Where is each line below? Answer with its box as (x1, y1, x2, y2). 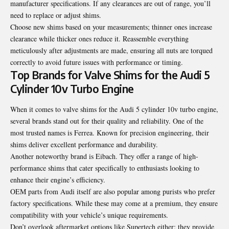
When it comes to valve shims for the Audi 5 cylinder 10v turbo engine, (10, 104, 218, 114)
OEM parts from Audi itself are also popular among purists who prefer (10, 186, 215, 196)
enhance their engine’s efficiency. (10, 174, 105, 185)
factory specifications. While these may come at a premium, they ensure (10, 198, 218, 208)
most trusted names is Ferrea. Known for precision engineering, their (10, 127, 209, 138)
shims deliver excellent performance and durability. (10, 139, 158, 149)
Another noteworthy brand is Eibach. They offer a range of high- (10, 151, 198, 161)
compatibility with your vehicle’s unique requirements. (10, 210, 168, 220)
